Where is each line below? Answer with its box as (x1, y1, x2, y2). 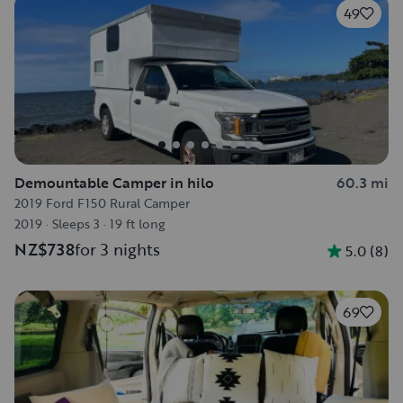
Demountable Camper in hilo (14, 172, 214, 193)
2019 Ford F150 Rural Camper (14, 193, 190, 212)
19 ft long (110, 214, 165, 233)
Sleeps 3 (52, 214, 100, 233)
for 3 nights (75, 237, 160, 261)
